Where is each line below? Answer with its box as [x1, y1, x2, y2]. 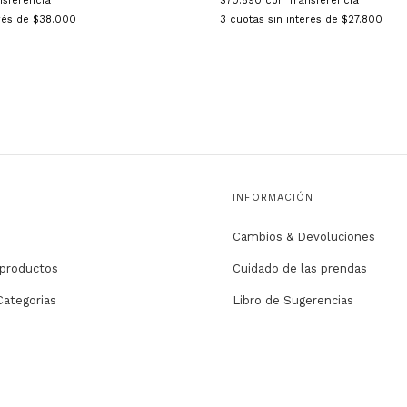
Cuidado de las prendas [232, 262, 367, 276]
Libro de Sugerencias [232, 293, 353, 308]
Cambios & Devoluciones [232, 230, 375, 244]
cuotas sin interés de [229, 14, 342, 26]
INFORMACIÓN [232, 192, 313, 204]
